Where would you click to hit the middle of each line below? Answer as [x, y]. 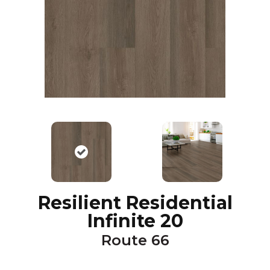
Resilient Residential [135, 203]
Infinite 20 [135, 221]
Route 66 [135, 240]
